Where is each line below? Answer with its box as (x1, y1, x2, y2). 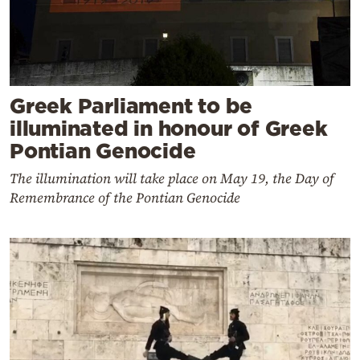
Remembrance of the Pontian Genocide (10, 188, 240, 208)
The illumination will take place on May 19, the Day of (10, 169, 334, 189)
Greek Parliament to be (10, 94, 253, 118)
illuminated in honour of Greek (10, 117, 328, 141)
